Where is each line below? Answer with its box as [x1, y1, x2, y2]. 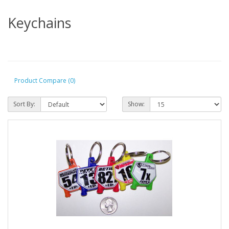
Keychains [8, 13, 71, 33]
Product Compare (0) [14, 76, 75, 85]
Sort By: [13, 100, 35, 109]
